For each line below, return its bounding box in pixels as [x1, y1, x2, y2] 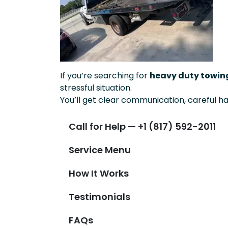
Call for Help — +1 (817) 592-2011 [69, 120, 216, 133]
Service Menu [69, 143, 131, 156]
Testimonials [69, 190, 130, 203]
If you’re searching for [60, 70, 150, 82]
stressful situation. [60, 82, 132, 94]
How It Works [69, 166, 129, 180]
